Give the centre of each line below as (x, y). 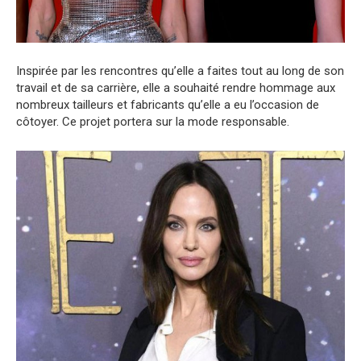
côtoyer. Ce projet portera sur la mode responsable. (153, 122)
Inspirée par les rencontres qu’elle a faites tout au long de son (180, 71)
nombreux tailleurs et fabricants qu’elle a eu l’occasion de (168, 105)
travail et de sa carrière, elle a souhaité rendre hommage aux (176, 88)
